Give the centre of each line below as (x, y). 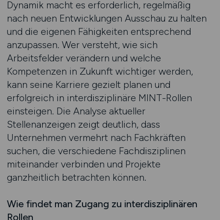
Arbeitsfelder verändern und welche (84, 58)
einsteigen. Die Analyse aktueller (76, 111)
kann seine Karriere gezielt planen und (88, 84)
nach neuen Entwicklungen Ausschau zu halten (107, 18)
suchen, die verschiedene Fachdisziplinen (96, 151)
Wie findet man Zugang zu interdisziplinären (102, 204)
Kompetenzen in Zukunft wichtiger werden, (100, 71)
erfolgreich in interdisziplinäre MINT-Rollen (99, 98)
